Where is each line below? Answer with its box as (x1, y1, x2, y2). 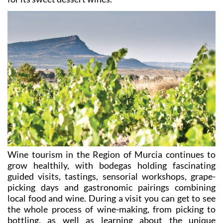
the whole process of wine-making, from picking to (7, 204, 216, 215)
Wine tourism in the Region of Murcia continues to (7, 149, 216, 160)
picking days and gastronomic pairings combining (7, 182, 216, 193)
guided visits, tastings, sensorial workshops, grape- (7, 171, 216, 182)
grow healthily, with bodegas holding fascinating (7, 160, 216, 171)
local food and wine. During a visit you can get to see (7, 193, 216, 204)
